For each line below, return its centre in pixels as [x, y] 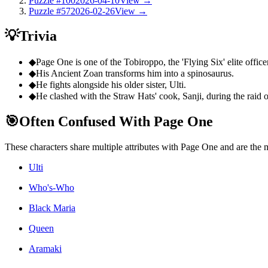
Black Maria [52, 208]
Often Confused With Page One [116, 122]
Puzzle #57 [50, 11]
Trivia [38, 36]
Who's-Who [51, 188]
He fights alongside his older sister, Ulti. [111, 85]
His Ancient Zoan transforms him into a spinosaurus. [135, 74]
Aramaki [45, 249]
